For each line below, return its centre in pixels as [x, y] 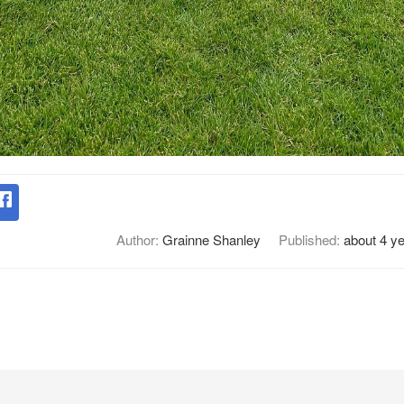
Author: [139, 239]
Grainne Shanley [211, 239]
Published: [311, 239]
